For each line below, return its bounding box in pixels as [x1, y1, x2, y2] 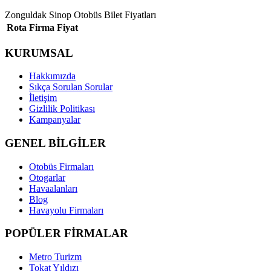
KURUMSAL [5, 46, 73, 59]
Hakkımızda [29, 71, 76, 82]
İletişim [29, 93, 57, 103]
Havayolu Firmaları [29, 204, 103, 215]
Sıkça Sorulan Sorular [29, 82, 113, 93]
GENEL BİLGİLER [5, 137, 106, 150]
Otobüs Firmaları [29, 161, 94, 172]
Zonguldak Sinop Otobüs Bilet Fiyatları [5, 9, 156, 20]
